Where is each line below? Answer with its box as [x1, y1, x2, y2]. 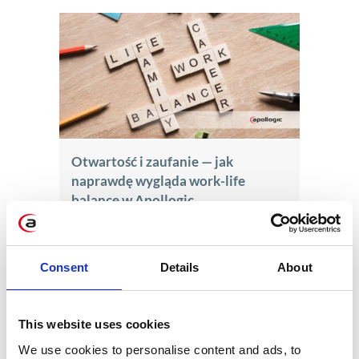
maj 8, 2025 [71, 214, 134, 229]
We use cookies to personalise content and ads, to [18, 342, 301, 357]
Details [159, 260, 200, 274]
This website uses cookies [18, 317, 171, 331]
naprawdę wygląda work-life [71, 172, 245, 190]
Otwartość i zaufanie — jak [71, 153, 233, 171]
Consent [40, 260, 88, 274]
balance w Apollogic [71, 192, 194, 209]
